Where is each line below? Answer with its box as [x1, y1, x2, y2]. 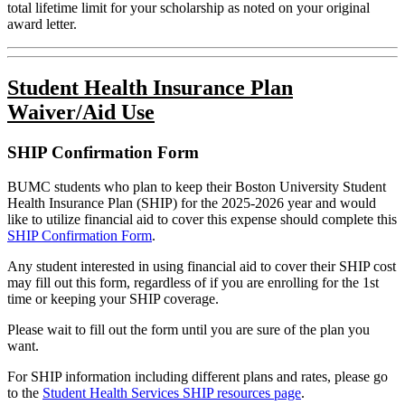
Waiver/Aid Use [7, 99, 155, 124]
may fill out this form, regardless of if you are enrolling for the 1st [7, 275, 379, 291]
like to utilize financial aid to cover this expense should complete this [7, 212, 397, 228]
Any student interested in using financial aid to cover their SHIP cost [7, 259, 396, 275]
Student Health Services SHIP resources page [42, 385, 301, 401]
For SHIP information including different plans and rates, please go [7, 369, 388, 385]
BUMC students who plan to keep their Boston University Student [7, 179, 386, 195]
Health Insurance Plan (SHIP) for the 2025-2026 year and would [7, 195, 376, 212]
